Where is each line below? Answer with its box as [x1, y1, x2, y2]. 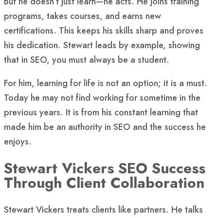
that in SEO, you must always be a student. [4, 54, 169, 67]
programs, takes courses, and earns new [4, 10, 161, 23]
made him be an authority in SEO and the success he [4, 121, 206, 134]
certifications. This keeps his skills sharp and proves [4, 24, 203, 37]
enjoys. [4, 135, 32, 148]
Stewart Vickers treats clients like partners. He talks [4, 203, 203, 217]
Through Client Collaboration [4, 172, 204, 194]
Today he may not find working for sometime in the [4, 91, 200, 105]
